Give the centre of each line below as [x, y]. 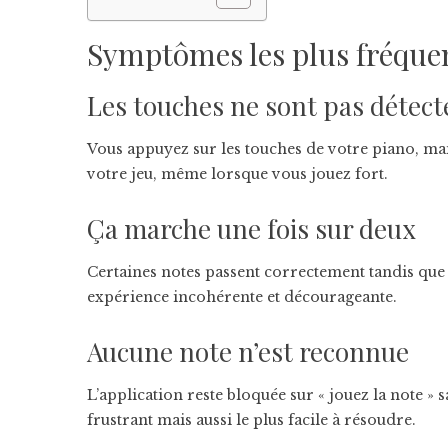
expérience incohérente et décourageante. [242, 297]
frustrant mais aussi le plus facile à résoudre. [251, 420]
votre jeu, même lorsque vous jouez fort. [237, 174]
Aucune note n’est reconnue [248, 351]
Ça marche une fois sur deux [251, 228]
